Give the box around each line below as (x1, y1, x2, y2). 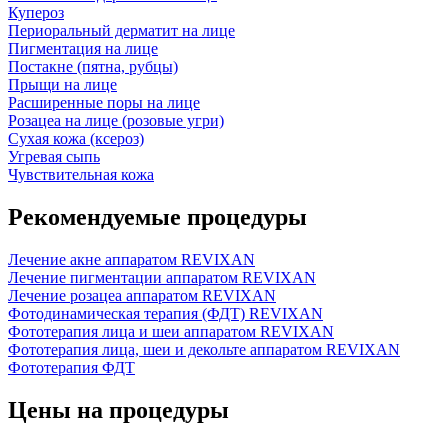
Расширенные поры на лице (8, 93, 200, 111)
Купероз (8, 3, 64, 21)
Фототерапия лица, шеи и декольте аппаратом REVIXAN (8, 340, 400, 358)
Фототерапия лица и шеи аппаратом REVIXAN (8, 322, 334, 340)
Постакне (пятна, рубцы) (8, 57, 178, 75)
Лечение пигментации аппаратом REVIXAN (8, 268, 316, 286)
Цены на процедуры (8, 396, 229, 423)
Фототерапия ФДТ (8, 358, 135, 376)
